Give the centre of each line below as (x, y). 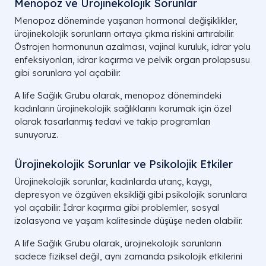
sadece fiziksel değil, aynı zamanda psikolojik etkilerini (128, 256)
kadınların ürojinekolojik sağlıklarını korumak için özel (123, 108)
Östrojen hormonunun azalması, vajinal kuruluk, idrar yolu (132, 47)
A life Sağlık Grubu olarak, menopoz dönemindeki (118, 95)
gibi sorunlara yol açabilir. (67, 73)
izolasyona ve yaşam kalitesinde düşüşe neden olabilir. (128, 221)
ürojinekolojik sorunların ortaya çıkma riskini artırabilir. (124, 34)
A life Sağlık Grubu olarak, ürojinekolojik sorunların (118, 243)
